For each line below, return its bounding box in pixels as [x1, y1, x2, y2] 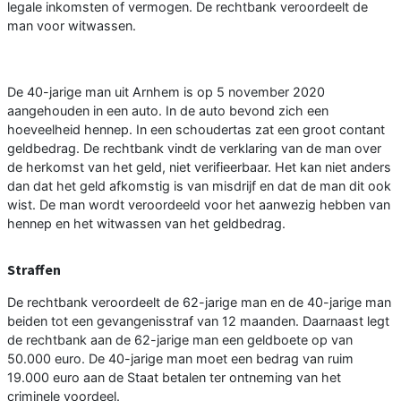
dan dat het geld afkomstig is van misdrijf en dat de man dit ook [7, 178, 391, 194]
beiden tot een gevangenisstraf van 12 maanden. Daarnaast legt [7, 313, 389, 329]
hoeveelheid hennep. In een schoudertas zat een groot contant [7, 122, 385, 138]
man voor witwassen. [7, 18, 136, 34]
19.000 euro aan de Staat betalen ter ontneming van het [7, 370, 341, 386]
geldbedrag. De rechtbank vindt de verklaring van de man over [7, 141, 381, 157]
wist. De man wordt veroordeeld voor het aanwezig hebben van [7, 197, 390, 213]
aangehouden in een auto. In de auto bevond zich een [7, 103, 328, 119]
